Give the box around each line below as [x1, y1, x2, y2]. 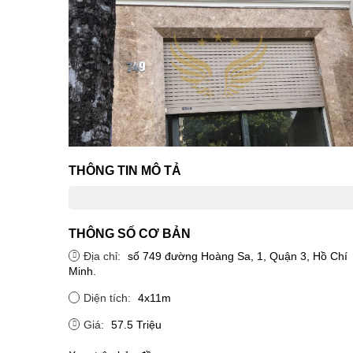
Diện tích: [84, 291, 134, 304]
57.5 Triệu [111, 318, 162, 331]
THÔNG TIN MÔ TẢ [69, 163, 181, 177]
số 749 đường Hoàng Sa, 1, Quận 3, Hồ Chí [128, 249, 347, 262]
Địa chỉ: [84, 249, 124, 262]
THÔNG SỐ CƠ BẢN [69, 226, 191, 240]
